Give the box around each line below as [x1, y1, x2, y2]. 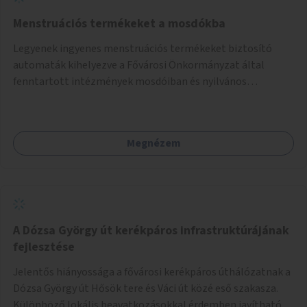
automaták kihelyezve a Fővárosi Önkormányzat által [13, 57, 265, 73]
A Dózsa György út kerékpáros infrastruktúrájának [13, 221, 289, 239]
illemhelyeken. [13, 90, 82, 106]
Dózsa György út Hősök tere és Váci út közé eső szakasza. [13, 280, 278, 296]
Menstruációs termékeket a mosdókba [13, 14, 225, 32]
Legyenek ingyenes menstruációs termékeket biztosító [13, 40, 272, 56]
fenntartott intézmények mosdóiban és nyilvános [13, 73, 247, 89]
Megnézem [126, 135, 181, 151]
